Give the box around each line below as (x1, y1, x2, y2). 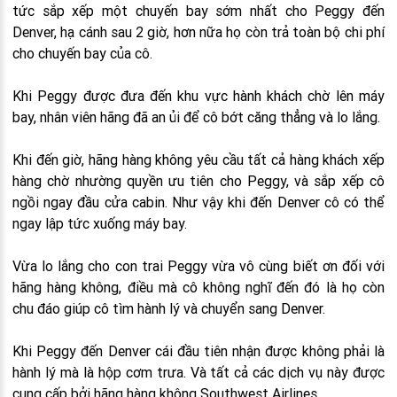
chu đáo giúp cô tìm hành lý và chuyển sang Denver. (12, 300, 325, 317)
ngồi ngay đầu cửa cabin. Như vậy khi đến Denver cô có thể (12, 193, 385, 211)
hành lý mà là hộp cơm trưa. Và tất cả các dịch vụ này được (12, 363, 385, 381)
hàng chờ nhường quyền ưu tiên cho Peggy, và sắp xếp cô (12, 172, 385, 190)
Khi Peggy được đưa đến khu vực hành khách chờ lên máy (12, 87, 385, 105)
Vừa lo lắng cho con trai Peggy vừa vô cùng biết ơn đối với (12, 257, 385, 275)
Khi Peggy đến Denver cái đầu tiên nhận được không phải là (12, 342, 385, 360)
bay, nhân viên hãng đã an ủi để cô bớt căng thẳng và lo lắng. (12, 108, 380, 126)
